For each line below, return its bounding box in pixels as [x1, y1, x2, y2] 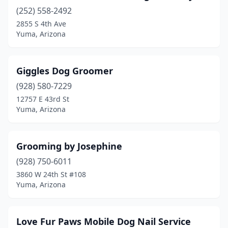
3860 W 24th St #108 [16, 169, 86, 179]
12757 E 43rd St [16, 94, 69, 104]
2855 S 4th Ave [16, 19, 66, 28]
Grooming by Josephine [16, 140, 122, 152]
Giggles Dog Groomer [16, 65, 113, 77]
